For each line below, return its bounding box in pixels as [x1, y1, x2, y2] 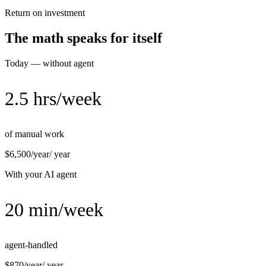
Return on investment [5, 8, 85, 18]
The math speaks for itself [5, 30, 162, 46]
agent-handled [5, 240, 58, 251]
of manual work [5, 129, 64, 140]
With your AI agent [5, 169, 77, 180]
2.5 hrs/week [5, 88, 102, 110]
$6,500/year [5, 149, 49, 160]
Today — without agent [5, 58, 94, 69]
